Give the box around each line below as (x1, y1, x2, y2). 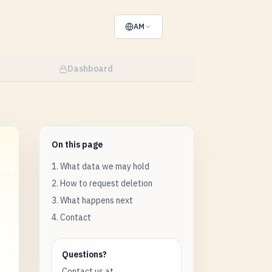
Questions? (62, 249, 107, 260)
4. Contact (52, 212, 91, 223)
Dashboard (67, 63, 113, 74)
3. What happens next (52, 195, 133, 206)
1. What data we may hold (52, 161, 149, 172)
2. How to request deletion (52, 178, 152, 189)
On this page (52, 139, 103, 150)
